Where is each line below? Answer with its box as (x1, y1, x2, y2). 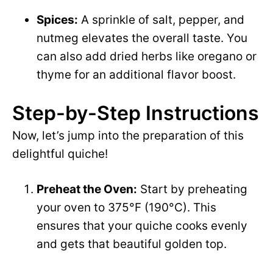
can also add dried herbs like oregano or (37, 49, 257, 64)
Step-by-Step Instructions (12, 101, 259, 126)
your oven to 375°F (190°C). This (37, 200, 216, 215)
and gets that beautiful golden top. (37, 237, 227, 252)
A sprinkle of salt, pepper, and (78, 13, 244, 27)
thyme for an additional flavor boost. (37, 68, 236, 82)
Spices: (37, 13, 78, 27)
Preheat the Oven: (37, 182, 137, 197)
